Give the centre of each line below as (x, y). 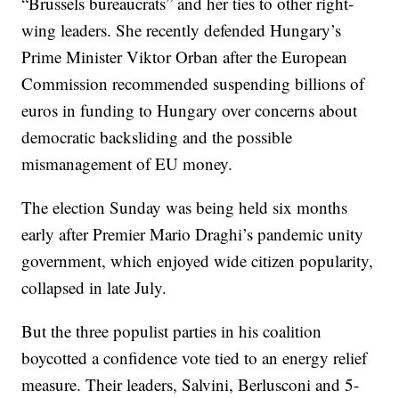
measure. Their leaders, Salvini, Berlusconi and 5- (191, 385)
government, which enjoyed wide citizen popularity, (198, 261)
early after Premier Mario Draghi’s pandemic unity (193, 234)
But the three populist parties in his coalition (172, 331)
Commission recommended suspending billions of (193, 84)
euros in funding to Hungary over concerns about (190, 110)
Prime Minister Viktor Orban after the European (185, 57)
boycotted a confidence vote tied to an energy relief (195, 358)
